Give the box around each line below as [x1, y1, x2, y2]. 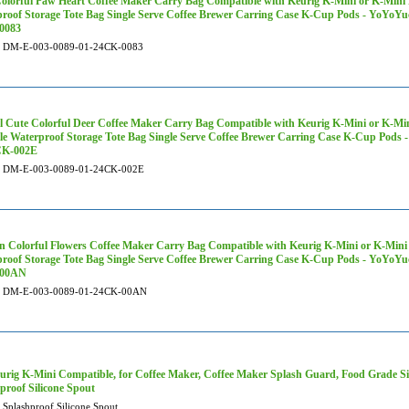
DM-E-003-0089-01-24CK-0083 [3, 41, 143, 52]
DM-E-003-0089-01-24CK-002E [3, 163, 144, 174]
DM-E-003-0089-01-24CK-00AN [3, 286, 147, 297]
